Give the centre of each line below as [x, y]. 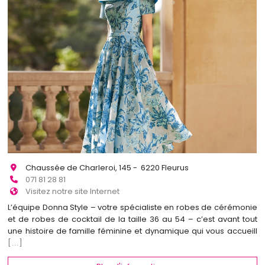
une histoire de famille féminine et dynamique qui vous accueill [132, 231]
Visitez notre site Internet [73, 192]
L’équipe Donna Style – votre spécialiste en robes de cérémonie [132, 207]
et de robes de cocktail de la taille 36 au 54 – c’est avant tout [132, 219]
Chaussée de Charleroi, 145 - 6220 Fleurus [107, 168]
